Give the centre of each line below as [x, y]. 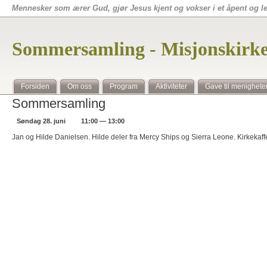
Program [124, 86]
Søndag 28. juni [41, 121]
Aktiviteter [171, 86]
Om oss [80, 86]
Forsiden [35, 86]
